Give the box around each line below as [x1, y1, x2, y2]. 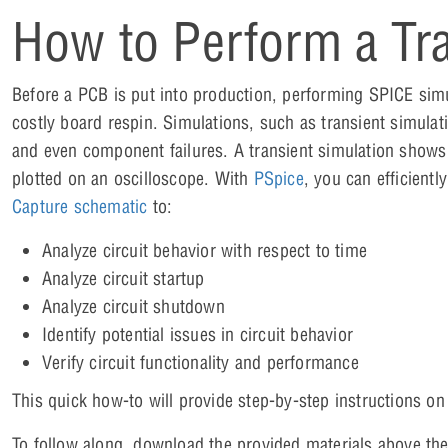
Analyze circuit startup [42, 267, 205, 291]
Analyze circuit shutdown [42, 295, 225, 319]
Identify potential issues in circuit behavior [42, 323, 353, 347]
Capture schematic [12, 195, 148, 219]
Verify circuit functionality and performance [42, 351, 359, 375]
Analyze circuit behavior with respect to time [42, 239, 367, 263]
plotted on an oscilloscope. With [12, 167, 254, 191]
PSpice [253, 167, 304, 191]
